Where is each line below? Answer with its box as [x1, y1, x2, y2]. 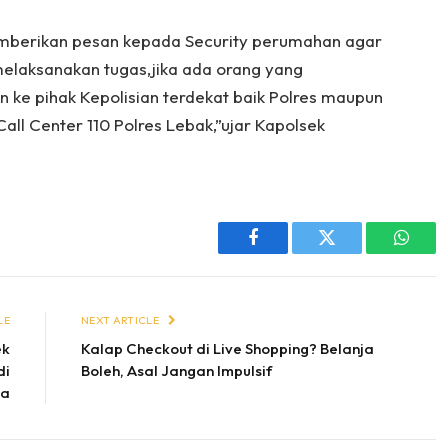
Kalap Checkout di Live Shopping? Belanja [81, 339, 374, 359]
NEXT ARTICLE [81, 313, 162, 328]
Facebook [251, 243, 322, 262]
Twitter [325, 243, 378, 262]
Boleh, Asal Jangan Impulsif [81, 361, 272, 381]
